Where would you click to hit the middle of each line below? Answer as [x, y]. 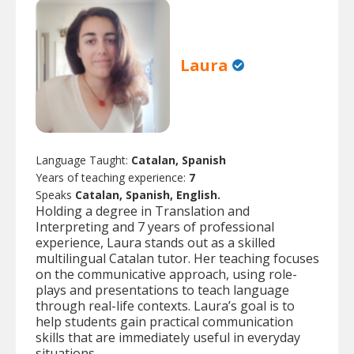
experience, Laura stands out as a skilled [155, 242]
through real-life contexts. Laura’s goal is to [165, 305]
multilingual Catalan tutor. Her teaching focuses [177, 258]
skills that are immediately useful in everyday [168, 337]
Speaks [55, 194]
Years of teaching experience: [112, 177]
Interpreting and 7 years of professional [155, 226]
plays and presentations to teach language [162, 290]
